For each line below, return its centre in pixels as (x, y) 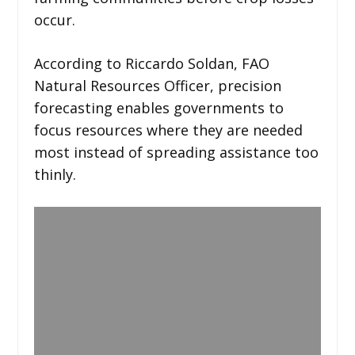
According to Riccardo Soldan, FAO (151, 63)
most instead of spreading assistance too (176, 152)
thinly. (55, 174)
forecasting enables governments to (158, 107)
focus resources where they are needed (168, 130)
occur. (54, 19)
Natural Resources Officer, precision (157, 85)
